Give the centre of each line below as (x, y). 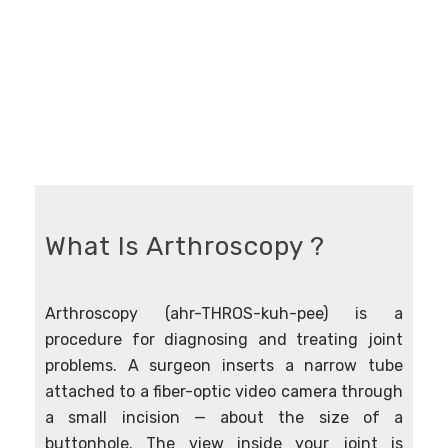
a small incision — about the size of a (224, 417)
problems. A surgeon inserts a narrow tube (224, 365)
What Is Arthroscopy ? (185, 246)
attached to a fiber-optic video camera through (224, 391)
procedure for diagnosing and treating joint (224, 339)
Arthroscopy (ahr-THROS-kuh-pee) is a (224, 313)
